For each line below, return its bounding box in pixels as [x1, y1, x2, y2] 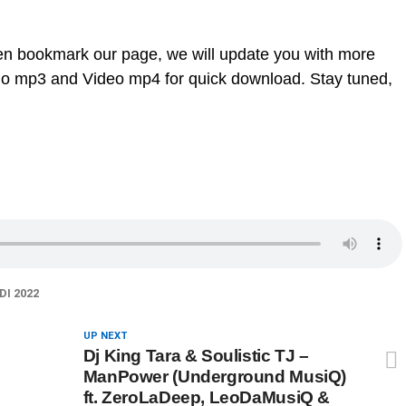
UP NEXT [82, 330, 128, 342]
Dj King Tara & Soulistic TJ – [82, 346, 309, 365]
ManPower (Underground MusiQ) [82, 367, 347, 386]
